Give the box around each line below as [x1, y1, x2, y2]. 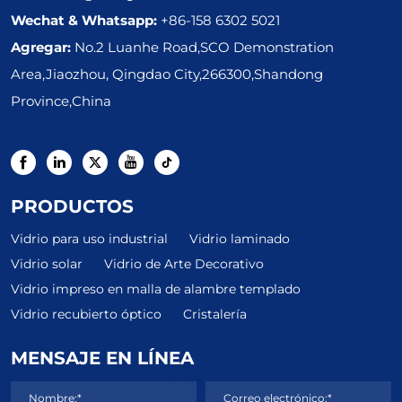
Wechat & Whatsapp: [11, 10, 161, 29]
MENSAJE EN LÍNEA [11, 344, 194, 369]
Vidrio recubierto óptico [11, 304, 162, 322]
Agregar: [11, 37, 74, 56]
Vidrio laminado [189, 229, 290, 247]
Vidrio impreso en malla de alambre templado [11, 279, 301, 297]
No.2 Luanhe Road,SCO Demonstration [74, 37, 334, 56]
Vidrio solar [11, 254, 83, 272]
